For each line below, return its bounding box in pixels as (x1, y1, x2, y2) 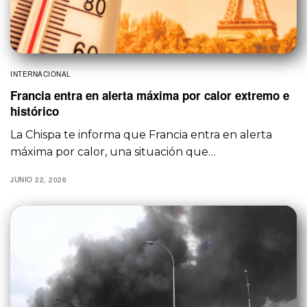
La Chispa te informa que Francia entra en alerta (10, 127, 273, 141)
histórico (10, 102, 59, 119)
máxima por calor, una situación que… (10, 145, 217, 158)
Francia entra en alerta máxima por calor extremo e (10, 86, 289, 103)
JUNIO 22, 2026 (10, 174, 66, 184)
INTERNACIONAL (10, 69, 71, 79)
